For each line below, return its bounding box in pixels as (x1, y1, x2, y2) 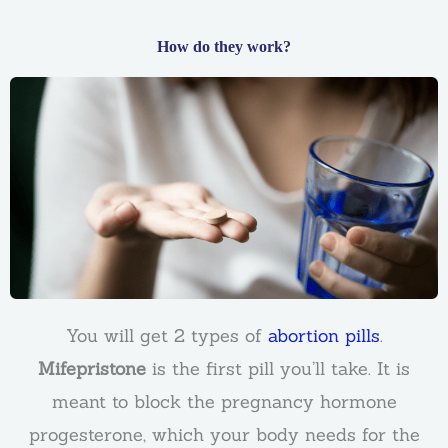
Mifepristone (38, 356, 146, 380)
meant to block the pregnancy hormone (51, 389, 397, 413)
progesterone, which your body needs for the (28, 422, 420, 446)
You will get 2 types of (65, 323, 268, 347)
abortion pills (267, 323, 380, 347)
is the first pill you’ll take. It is (146, 356, 410, 380)
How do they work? (157, 37, 291, 57)
